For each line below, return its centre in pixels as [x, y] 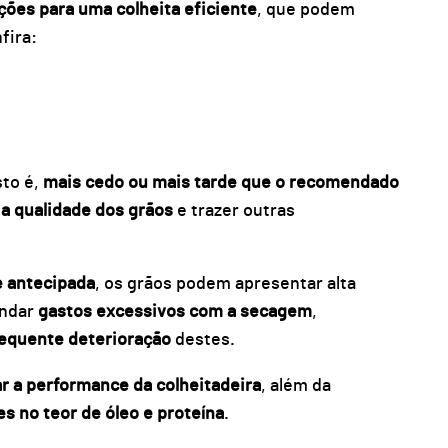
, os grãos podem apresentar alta [225, 284]
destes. [204, 340]
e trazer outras [233, 210]
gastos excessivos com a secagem [174, 312]
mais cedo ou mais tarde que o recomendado [220, 182]
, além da [295, 385]
